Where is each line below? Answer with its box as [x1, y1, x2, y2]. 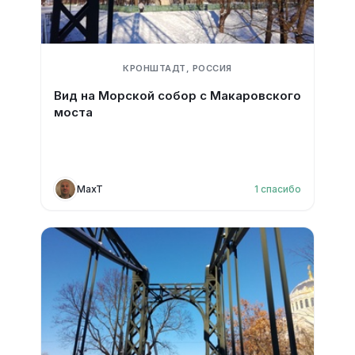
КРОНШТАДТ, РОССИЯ [123, 63, 232, 74]
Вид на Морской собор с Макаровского [53, 88, 301, 103]
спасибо [261, 182, 302, 195]
